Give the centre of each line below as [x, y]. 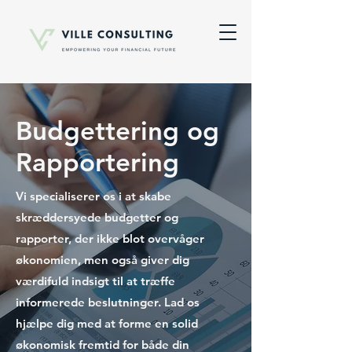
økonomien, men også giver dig [103, 260]
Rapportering [97, 162]
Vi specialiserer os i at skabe [93, 196]
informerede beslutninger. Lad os [108, 302]
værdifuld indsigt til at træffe [95, 281]
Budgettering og [117, 130]
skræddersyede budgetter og [97, 217]
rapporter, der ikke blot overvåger [110, 238]
